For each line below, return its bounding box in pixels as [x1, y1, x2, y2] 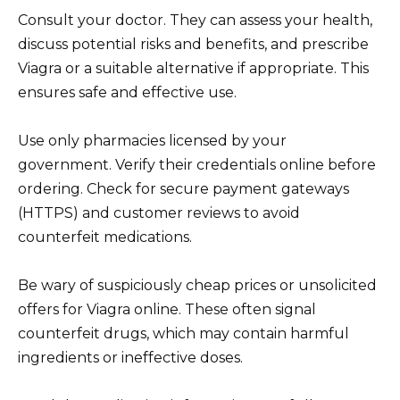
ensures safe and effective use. [18, 83, 237, 101]
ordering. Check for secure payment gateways [18, 180, 349, 198]
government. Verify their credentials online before [18, 156, 376, 174]
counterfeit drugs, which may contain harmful [18, 325, 349, 343]
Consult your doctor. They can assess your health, [18, 11, 372, 29]
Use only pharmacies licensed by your [18, 132, 287, 150]
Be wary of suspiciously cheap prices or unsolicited [18, 277, 377, 295]
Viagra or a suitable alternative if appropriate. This [18, 59, 369, 77]
